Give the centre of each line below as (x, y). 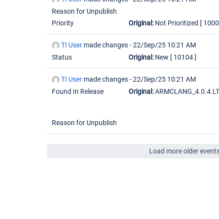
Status (62, 57)
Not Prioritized (177, 23)
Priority (63, 23)
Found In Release (78, 91)
